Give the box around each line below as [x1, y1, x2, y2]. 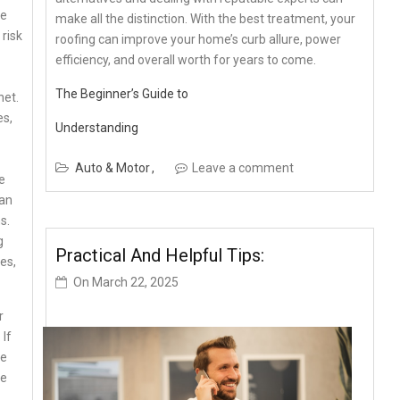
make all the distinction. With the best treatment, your [55, 11, 356, 26]
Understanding [55, 120, 139, 135]
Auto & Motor [75, 160, 151, 175]
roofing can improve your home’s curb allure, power [55, 31, 342, 46]
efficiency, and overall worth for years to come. [55, 52, 317, 67]
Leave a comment [192, 160, 295, 175]
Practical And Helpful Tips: [55, 245, 265, 267]
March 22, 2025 [92, 275, 179, 290]
